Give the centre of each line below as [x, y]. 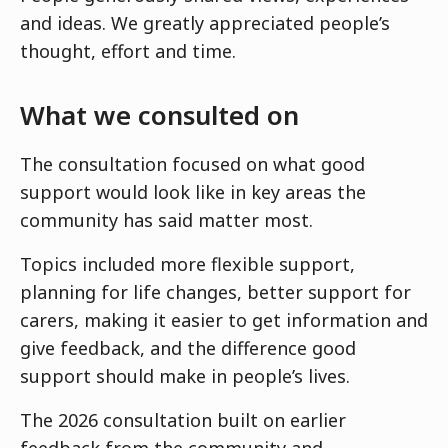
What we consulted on [159, 114]
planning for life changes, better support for [215, 291]
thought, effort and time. [128, 50]
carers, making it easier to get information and [224, 319]
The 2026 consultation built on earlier [183, 419]
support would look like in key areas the [193, 191]
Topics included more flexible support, [187, 263]
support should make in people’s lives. [185, 375]
